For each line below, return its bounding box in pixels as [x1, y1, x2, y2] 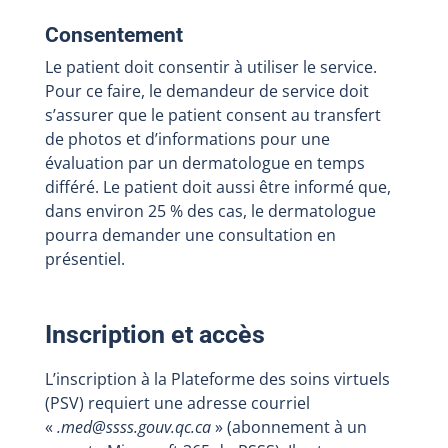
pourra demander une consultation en [44, 224, 336, 246]
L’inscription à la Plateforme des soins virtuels [44, 368, 390, 390]
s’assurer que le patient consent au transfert [44, 104, 381, 126]
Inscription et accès [44, 320, 265, 349]
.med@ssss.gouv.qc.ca [56, 416, 211, 438]
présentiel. [44, 248, 125, 270]
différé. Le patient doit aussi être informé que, [44, 176, 391, 198]
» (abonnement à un [210, 416, 367, 438]
